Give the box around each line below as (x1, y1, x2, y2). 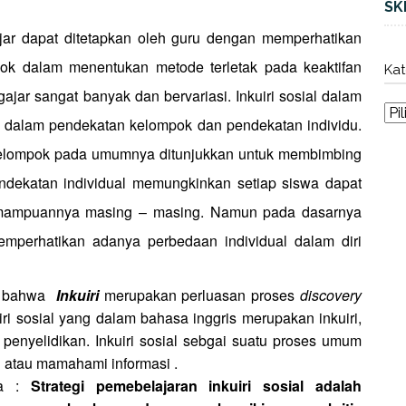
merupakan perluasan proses (103, 284, 301, 305)
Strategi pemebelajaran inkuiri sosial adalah (30, 374, 362, 396)
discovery (300, 284, 362, 305)
